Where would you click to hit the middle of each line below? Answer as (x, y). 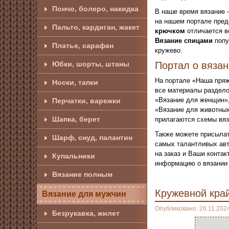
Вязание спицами (184, 41)
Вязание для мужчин (84, 194)
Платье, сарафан (83, 45)
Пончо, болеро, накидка (95, 9)
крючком (170, 31)
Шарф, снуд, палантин (92, 138)
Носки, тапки (75, 82)
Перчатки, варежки (86, 101)
